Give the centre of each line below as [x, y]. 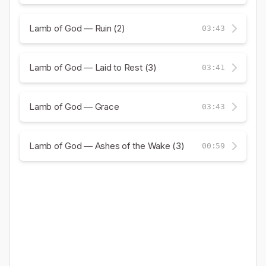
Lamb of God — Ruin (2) [77, 28]
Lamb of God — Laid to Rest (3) [93, 68]
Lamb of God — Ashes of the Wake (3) [107, 146]
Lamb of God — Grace [74, 107]
